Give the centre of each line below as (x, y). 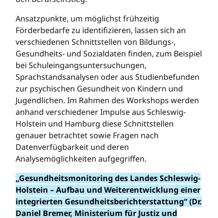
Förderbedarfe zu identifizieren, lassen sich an (101, 30)
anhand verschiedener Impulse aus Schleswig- (101, 112)
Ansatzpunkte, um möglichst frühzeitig (87, 18)
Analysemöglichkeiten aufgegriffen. (81, 158)
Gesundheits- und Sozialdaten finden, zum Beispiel (109, 53)
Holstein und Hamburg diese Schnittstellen (95, 123)
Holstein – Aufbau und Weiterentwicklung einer (108, 190)
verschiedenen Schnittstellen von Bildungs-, (96, 42)
